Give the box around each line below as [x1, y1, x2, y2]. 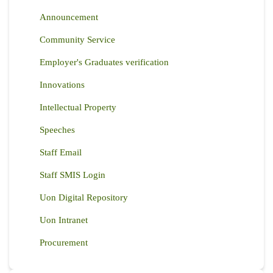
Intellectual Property [40, 102, 116, 113]
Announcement [40, 12, 98, 23]
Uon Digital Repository [40, 193, 128, 203]
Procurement [40, 238, 88, 248]
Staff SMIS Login [40, 170, 105, 180]
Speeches [40, 125, 75, 135]
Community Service [40, 35, 115, 45]
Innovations [40, 80, 85, 90]
